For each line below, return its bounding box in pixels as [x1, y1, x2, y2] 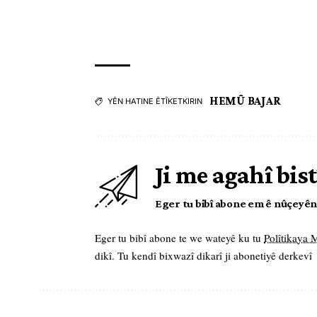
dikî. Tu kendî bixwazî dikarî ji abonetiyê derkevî [95, 248, 312, 263]
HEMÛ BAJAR [209, 94, 281, 108]
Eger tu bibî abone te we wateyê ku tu [95, 231, 264, 246]
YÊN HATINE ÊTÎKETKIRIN [108, 96, 202, 107]
